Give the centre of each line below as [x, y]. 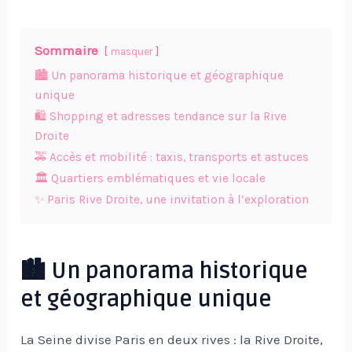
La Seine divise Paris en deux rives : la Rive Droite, [172, 339]
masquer [132, 52]
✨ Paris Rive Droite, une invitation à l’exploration [172, 200]
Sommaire [67, 51]
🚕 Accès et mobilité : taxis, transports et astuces [172, 158]
